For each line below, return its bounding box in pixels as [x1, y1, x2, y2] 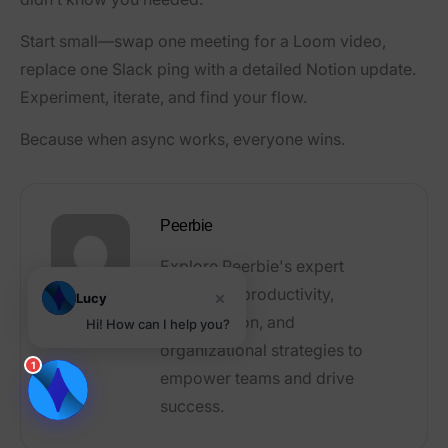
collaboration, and [160, 312, 295, 333]
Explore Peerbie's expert [160, 256, 344, 277]
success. [160, 396, 224, 417]
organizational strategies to [160, 340, 363, 361]
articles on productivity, [160, 284, 334, 305]
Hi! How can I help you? [86, 316, 230, 332]
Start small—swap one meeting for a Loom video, [20, 31, 386, 52]
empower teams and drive [160, 368, 354, 389]
